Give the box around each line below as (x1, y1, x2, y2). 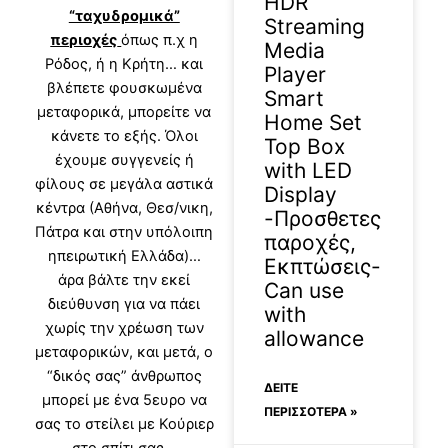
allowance (264, 325, 364, 351)
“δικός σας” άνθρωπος (46, 366, 202, 385)
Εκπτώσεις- (264, 253, 381, 279)
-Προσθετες (264, 205, 381, 231)
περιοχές (50, 30, 118, 49)
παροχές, (264, 229, 356, 255)
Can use (264, 277, 344, 303)
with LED (264, 157, 352, 183)
